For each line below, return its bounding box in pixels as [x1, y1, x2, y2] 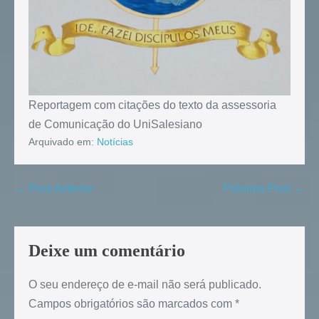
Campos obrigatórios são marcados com [28, 298, 235, 310]
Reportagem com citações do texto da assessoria [28, 99, 276, 112]
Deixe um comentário [28, 241, 185, 261]
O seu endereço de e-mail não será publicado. [28, 278, 261, 291]
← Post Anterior [14, 182, 93, 195]
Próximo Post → [223, 182, 305, 195]
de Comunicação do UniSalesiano [28, 118, 202, 131]
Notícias [97, 136, 133, 148]
